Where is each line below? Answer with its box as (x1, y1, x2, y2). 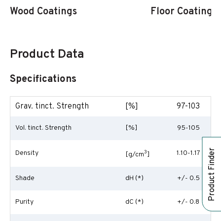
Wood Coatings (10, 5, 77, 18)
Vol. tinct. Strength (15, 124, 72, 132)
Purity (15, 198, 34, 206)
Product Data (10, 47, 84, 63)
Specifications (10, 73, 76, 86)
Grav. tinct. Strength (15, 102, 89, 111)
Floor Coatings (150, 5, 218, 18)
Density (15, 149, 38, 157)
